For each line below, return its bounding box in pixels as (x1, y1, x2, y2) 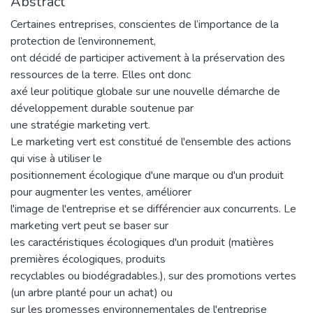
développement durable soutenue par (10, 100, 194, 116)
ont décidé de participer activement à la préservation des (10, 50, 285, 66)
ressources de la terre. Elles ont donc (10, 66, 191, 82)
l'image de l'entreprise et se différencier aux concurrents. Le (10, 201, 296, 217)
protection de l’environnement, (10, 33, 156, 49)
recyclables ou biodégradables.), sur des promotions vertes (10, 268, 296, 284)
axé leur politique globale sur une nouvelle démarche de (10, 83, 280, 99)
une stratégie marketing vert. (10, 117, 150, 133)
